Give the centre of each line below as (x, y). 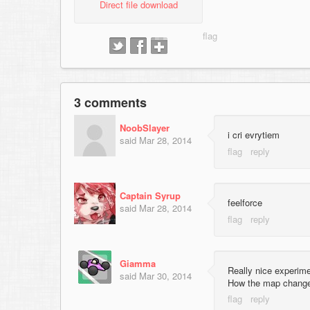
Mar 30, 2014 (165, 275)
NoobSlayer (145, 128)
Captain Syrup (150, 195)
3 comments (110, 103)
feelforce (245, 202)
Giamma (138, 263)
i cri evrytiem (254, 135)
